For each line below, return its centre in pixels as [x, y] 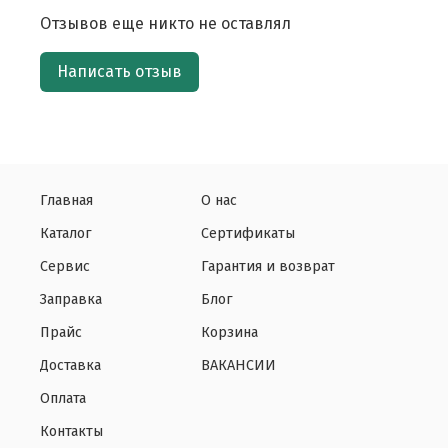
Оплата [63, 399]
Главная [66, 201]
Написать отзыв [119, 72]
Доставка [70, 366]
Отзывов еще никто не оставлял [165, 24]
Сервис [65, 267]
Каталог [66, 234]
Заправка [71, 300]
